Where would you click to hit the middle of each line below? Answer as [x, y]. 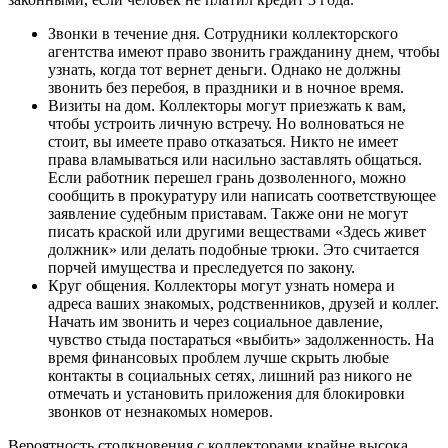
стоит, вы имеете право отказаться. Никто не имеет [223, 142]
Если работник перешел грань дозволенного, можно [227, 178]
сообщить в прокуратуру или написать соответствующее [242, 196]
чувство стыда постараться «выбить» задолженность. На [241, 340]
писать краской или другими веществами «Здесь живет [237, 232]
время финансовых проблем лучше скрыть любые [218, 358]
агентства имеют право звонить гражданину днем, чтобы [244, 52]
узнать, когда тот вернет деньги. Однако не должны [224, 70]
